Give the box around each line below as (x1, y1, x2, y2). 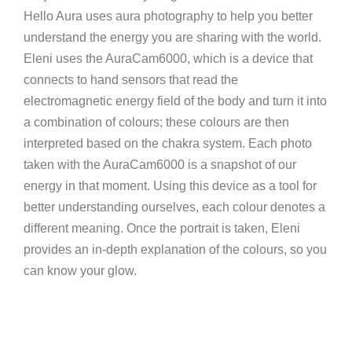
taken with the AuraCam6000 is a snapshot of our (24, 158, 296, 172)
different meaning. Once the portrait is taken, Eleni (24, 222, 300, 236)
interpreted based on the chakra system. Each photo (24, 137, 312, 151)
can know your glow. (24, 264, 137, 278)
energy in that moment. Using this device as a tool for (24, 179, 317, 193)
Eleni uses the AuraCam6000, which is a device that (24, 52, 313, 66)
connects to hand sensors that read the (24, 73, 238, 87)
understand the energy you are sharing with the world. (24, 31, 321, 45)
